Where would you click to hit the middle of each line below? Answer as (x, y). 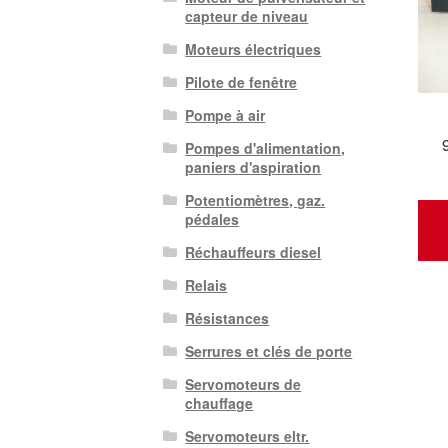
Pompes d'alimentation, (265, 148)
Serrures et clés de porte (269, 351)
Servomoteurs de (243, 384)
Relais (206, 285)
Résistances (227, 318)
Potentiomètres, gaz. (255, 200)
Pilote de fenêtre (241, 82)
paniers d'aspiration (253, 167)
